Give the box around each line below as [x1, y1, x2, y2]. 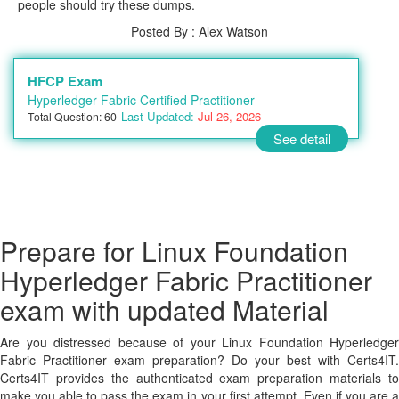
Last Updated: [121, 108, 194, 125]
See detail [273, 129, 330, 148]
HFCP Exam [28, 71, 102, 91]
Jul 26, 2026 [194, 108, 261, 125]
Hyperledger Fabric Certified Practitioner [28, 91, 255, 109]
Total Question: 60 [28, 109, 117, 124]
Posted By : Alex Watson [131, 22, 268, 40]
